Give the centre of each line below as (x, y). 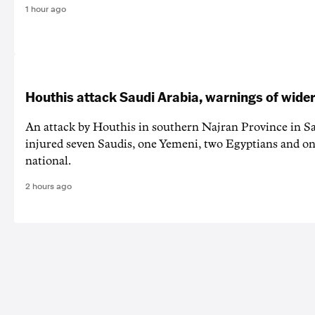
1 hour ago (46, 9)
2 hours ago (49, 187)
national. (48, 161)
